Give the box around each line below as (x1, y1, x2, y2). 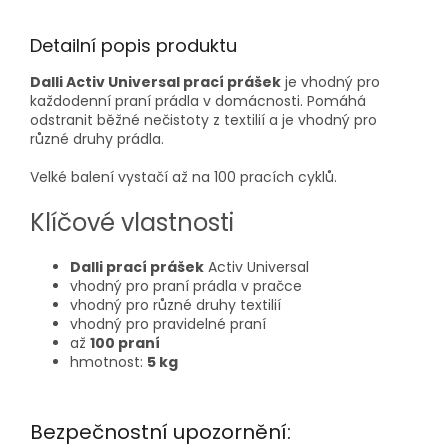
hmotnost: (70, 351, 147, 372)
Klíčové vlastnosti (30, 205, 234, 239)
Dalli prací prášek (70, 256, 204, 277)
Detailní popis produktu (30, 32, 237, 58)
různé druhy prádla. (30, 128, 164, 149)
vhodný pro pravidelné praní (70, 313, 266, 334)
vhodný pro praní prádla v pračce (70, 275, 302, 296)
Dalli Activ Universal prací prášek (30, 71, 281, 92)
